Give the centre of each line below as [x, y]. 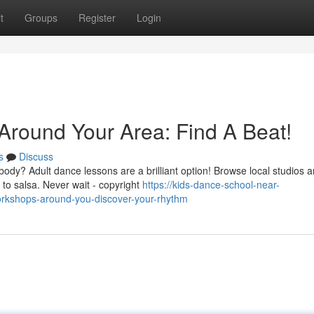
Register [97, 18]
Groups [41, 18]
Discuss [36, 156]
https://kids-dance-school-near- [211, 184]
